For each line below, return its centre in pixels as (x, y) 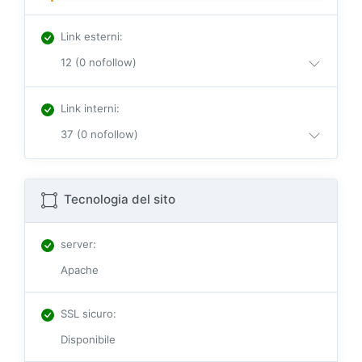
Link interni (88, 109)
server (77, 244)
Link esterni (90, 37)
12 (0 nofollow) (99, 63)
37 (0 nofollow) (99, 135)
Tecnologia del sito (118, 200)
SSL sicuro (87, 314)
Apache (80, 270)
